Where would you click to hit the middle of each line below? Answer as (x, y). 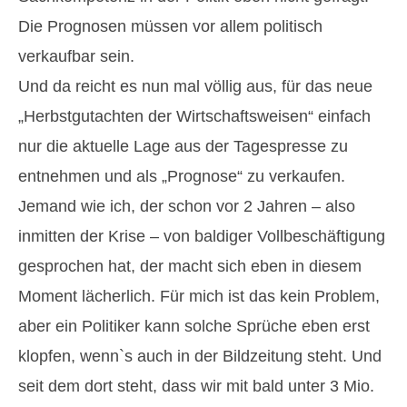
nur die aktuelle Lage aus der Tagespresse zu (183, 147)
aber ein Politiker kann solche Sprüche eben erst (194, 327)
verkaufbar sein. (76, 57)
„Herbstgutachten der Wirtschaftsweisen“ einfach (194, 117)
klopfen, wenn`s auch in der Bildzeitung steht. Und (200, 357)
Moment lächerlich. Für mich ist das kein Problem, (199, 297)
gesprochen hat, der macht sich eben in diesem (190, 267)
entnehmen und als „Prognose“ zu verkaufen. (182, 177)
